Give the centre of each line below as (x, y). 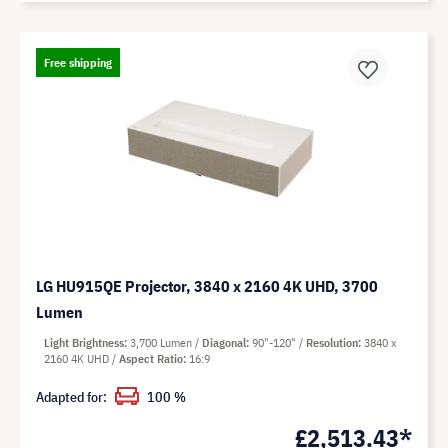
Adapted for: (71, 397)
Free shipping (78, 63)
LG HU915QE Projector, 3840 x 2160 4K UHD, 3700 (207, 286)
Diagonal (224, 343)
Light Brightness (84, 343)
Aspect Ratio (151, 359)
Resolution (332, 343)
